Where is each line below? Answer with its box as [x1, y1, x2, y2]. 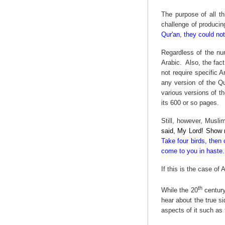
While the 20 [161, 186, 198, 194]
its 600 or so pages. [161, 99, 219, 107]
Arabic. [161, 59, 182, 67]
